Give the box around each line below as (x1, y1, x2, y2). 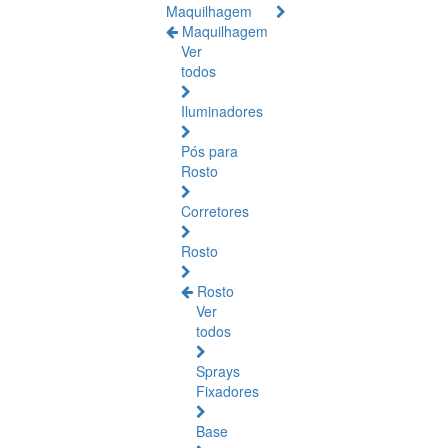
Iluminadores (181, 101, 263, 121)
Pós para (181, 141, 238, 161)
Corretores (181, 201, 249, 221)
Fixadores (196, 381, 259, 401)
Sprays (196, 361, 240, 381)
